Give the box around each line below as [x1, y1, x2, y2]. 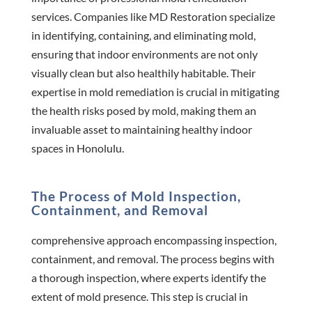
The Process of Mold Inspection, [31, 188, 241, 205]
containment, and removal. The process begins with [31, 251, 274, 265]
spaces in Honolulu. [31, 141, 124, 155]
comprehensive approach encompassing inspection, [31, 233, 276, 247]
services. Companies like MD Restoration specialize [31, 10, 275, 24]
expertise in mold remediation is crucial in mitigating [31, 85, 279, 99]
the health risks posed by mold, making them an [31, 104, 256, 118]
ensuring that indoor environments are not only [31, 47, 258, 61]
